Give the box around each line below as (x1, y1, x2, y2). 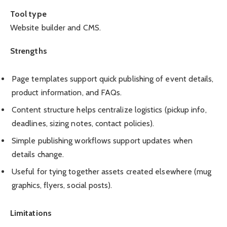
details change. (12, 149, 64, 160)
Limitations (10, 208, 52, 218)
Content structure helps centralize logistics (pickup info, (12, 105, 207, 115)
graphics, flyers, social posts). (12, 180, 112, 191)
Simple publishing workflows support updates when (12, 136, 193, 146)
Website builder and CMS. (10, 22, 101, 32)
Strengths (10, 46, 47, 56)
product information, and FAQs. (12, 88, 122, 98)
